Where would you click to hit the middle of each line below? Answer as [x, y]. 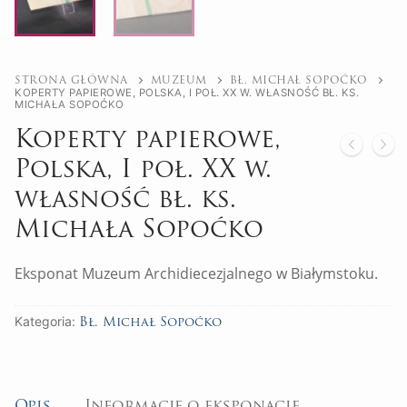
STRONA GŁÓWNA [71, 81]
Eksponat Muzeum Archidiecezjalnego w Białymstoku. [196, 273]
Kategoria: [47, 322]
